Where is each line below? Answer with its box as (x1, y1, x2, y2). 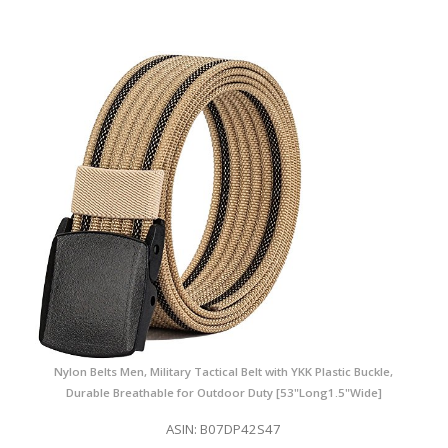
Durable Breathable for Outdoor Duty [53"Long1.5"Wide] (65, 385, 382, 401)
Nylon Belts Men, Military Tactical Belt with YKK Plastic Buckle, (54, 364, 394, 380)
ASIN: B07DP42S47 (166, 420, 282, 439)
